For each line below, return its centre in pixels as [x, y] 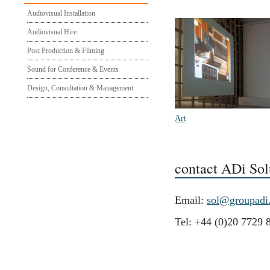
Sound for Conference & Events [73, 69]
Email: [191, 200]
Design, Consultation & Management [80, 88]
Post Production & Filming [66, 51]
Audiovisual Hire [52, 32]
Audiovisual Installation [61, 13]
